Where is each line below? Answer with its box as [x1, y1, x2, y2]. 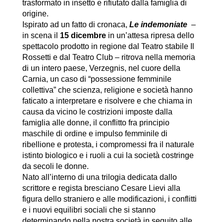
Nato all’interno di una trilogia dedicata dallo [22, 173, 177, 182]
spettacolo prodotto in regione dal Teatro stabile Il [22, 42, 194, 51]
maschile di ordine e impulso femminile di [22, 129, 167, 138]
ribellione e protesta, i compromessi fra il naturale [22, 140, 194, 149]
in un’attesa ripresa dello [106, 31, 194, 40]
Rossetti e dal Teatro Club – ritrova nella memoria [22, 53, 195, 62]
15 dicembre [59, 31, 106, 40]
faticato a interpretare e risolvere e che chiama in [22, 97, 192, 106]
